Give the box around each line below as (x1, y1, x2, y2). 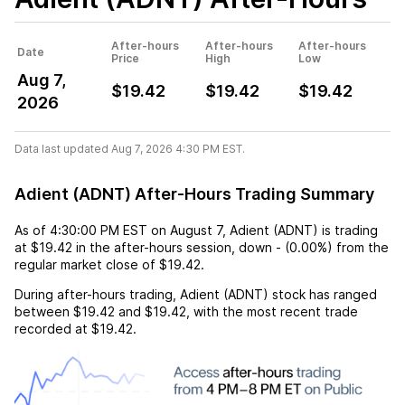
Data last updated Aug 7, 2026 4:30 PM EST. (14, 141, 245, 155)
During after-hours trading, (14, 286, 180, 302)
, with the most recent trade (186, 303, 358, 319)
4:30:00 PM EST (50, 221, 147, 238)
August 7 (170, 221, 222, 238)
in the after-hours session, (72, 239, 239, 255)
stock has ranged (268, 286, 377, 302)
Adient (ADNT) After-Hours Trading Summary (14, 184, 374, 203)
